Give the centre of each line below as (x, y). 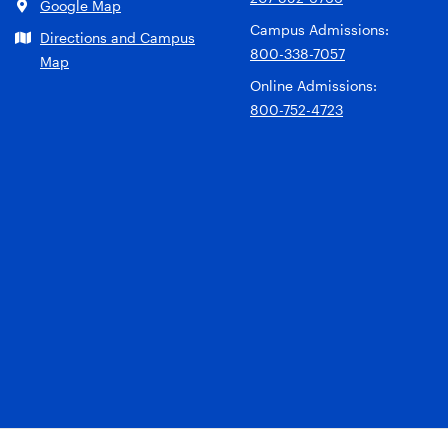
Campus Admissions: (319, 29)
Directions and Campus (117, 37)
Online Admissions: (313, 85)
